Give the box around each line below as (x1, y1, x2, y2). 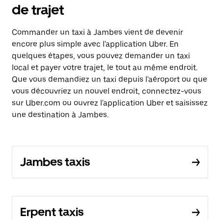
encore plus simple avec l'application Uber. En (12, 39, 179, 49)
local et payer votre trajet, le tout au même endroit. (12, 63, 197, 73)
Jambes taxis (20, 155, 90, 169)
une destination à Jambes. (12, 110, 109, 120)
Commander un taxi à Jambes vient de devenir (12, 27, 183, 37)
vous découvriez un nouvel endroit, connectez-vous (12, 86, 201, 96)
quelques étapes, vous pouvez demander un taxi (12, 51, 190, 61)
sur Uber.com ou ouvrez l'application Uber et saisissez (12, 98, 208, 108)
